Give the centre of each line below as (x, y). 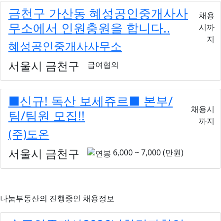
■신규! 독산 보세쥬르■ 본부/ (91, 100)
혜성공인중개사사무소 (65, 46)
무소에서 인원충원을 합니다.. (89, 27)
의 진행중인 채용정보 (77, 198)
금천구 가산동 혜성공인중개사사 (98, 13)
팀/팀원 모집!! (47, 115)
